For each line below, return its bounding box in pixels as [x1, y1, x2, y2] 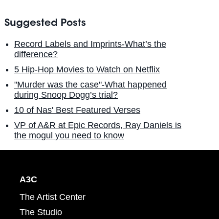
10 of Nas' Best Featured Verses [14, 105, 140, 115]
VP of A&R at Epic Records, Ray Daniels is [14, 120, 181, 131]
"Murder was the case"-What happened [14, 80, 167, 90]
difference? [14, 49, 58, 60]
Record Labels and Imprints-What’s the [14, 39, 166, 49]
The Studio [20, 207, 62, 217]
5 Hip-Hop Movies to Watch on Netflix [14, 65, 160, 75]
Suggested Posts [4, 19, 86, 29]
